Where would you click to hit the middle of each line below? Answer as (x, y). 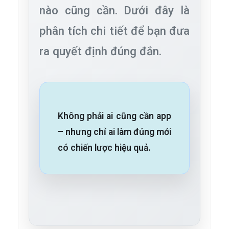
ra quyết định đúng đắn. (100, 51)
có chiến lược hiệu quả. (104, 148)
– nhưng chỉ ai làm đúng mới (114, 132)
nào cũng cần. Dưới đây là (114, 10)
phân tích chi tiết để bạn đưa (114, 31)
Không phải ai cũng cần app (114, 116)
